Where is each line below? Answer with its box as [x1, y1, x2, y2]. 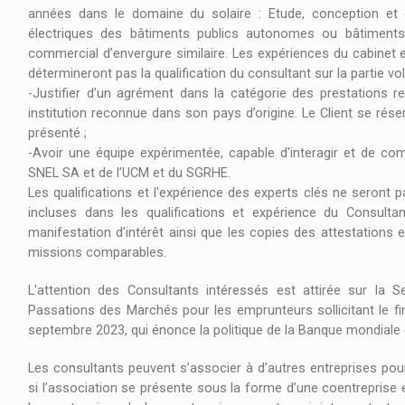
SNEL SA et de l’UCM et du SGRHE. [28, 165, 231, 182]
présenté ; [28, 126, 90, 142]
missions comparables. [28, 245, 170, 261]
